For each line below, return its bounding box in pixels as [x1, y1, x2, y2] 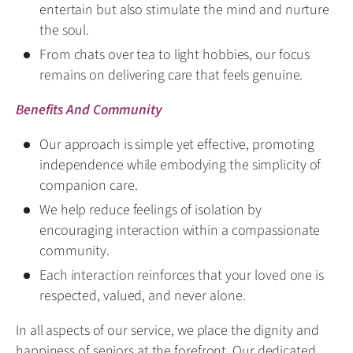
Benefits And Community [16, 100, 162, 120]
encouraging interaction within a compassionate [39, 221, 321, 240]
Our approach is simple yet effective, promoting [39, 135, 315, 154]
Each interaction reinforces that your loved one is [39, 266, 324, 285]
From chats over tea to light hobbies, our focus [39, 45, 310, 65]
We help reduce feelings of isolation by [39, 200, 262, 220]
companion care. [39, 176, 138, 195]
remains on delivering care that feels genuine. [39, 65, 303, 85]
